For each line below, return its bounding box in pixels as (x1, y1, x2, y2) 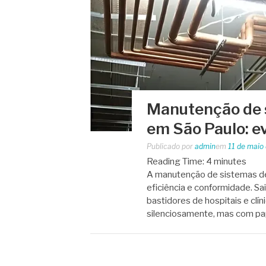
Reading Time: (147, 156, 206, 167)
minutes (214, 156, 246, 167)
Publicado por (147, 141, 195, 151)
